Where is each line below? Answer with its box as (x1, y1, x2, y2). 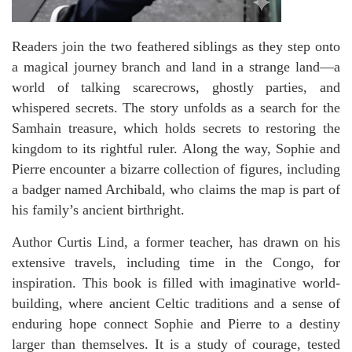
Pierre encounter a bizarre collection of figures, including (12, 161, 340, 178)
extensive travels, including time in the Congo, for (12, 255, 340, 271)
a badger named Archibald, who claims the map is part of (12, 181, 340, 198)
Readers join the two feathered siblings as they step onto (12, 38, 340, 55)
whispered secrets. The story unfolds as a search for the (12, 100, 340, 116)
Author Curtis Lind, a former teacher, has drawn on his (12, 234, 340, 251)
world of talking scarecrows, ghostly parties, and (12, 79, 340, 96)
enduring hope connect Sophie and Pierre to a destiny (12, 316, 340, 332)
